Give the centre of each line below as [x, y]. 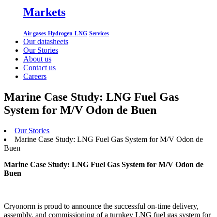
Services [99, 34]
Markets [44, 12]
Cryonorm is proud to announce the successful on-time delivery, [101, 206]
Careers [35, 77]
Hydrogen [60, 34]
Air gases [35, 34]
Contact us [39, 68]
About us [37, 59]
